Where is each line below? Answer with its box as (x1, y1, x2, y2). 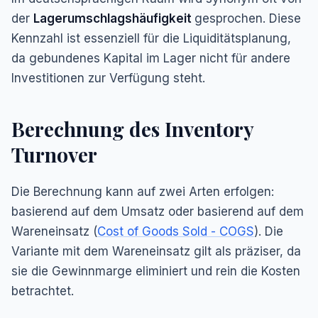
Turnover (11, 141, 97, 168)
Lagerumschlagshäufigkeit (33, 11, 194, 26)
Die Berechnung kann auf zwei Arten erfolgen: (11, 185, 274, 199)
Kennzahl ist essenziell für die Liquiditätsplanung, (11, 31, 291, 45)
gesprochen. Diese (194, 11, 301, 26)
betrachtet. (11, 284, 74, 298)
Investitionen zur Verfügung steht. (11, 71, 205, 85)
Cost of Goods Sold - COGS (97, 224, 254, 238)
